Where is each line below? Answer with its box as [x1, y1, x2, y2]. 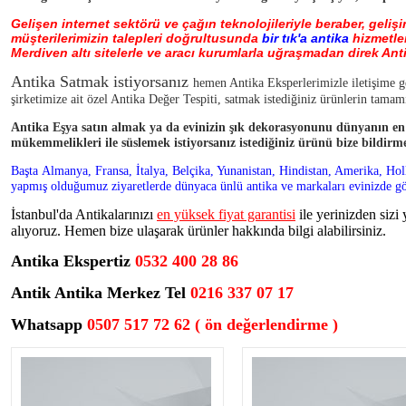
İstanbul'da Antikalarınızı [11, 207, 157, 222]
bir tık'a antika [258, 31, 349, 45]
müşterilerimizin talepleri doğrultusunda [11, 31, 258, 45]
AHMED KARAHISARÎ [13, 153, 122, 170]
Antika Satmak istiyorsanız [11, 72, 193, 91]
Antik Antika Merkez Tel [11, 284, 190, 302]
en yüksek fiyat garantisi [157, 207, 295, 222]
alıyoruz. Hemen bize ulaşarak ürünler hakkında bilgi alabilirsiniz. [11, 223, 386, 238]
